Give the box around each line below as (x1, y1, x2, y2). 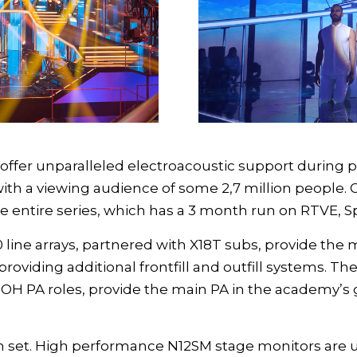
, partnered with (76, 237, 190, 253)
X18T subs (190, 237, 258, 253)
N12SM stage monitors (167, 338, 321, 355)
